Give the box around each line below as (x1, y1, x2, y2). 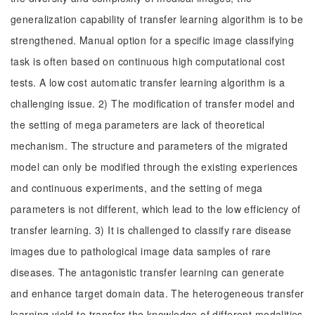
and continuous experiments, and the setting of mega (11, 181, 263, 195)
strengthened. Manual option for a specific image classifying (11, 33, 295, 47)
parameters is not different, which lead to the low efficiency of (11, 202, 301, 216)
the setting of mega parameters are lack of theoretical (11, 117, 265, 131)
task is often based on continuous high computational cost (11, 54, 285, 68)
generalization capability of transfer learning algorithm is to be (11, 12, 304, 26)
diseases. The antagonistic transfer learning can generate (11, 265, 284, 279)
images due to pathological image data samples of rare (11, 244, 271, 258)
